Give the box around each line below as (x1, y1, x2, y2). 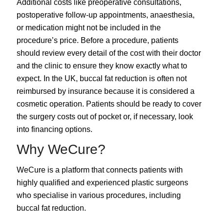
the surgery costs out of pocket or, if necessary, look (16, 112, 193, 121)
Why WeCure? (16, 142, 106, 157)
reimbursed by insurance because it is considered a (16, 87, 195, 95)
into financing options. (16, 125, 92, 133)
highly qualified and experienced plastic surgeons (16, 178, 188, 187)
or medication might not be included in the (16, 23, 161, 32)
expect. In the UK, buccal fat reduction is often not (16, 74, 187, 83)
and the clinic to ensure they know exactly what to (16, 61, 187, 70)
